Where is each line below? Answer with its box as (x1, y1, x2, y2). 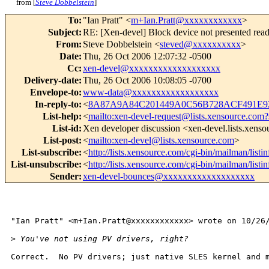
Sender (50, 171, 79, 182)
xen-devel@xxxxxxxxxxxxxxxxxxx (83, 63, 220, 74)
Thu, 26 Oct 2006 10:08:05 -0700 (83, 75, 211, 86)
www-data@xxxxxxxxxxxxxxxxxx (83, 87, 219, 98)
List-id (52, 123, 79, 134)
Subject (48, 27, 79, 38)
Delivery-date (24, 75, 79, 86)
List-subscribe (22, 147, 79, 158)
